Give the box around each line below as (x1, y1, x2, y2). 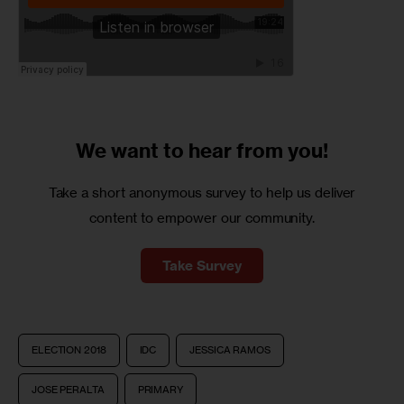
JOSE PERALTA (32, 382, 105, 396)
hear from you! (188, 137, 329, 163)
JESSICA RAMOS (189, 343, 271, 356)
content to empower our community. (88, 208, 316, 226)
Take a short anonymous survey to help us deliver (48, 183, 356, 201)
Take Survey (162, 257, 242, 275)
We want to (75, 137, 188, 163)
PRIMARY (137, 382, 183, 396)
